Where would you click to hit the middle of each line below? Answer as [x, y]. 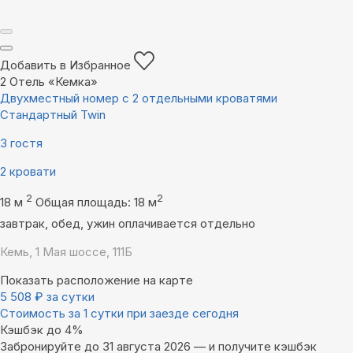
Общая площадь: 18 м [96, 202]
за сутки [71, 296]
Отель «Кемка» [54, 81]
